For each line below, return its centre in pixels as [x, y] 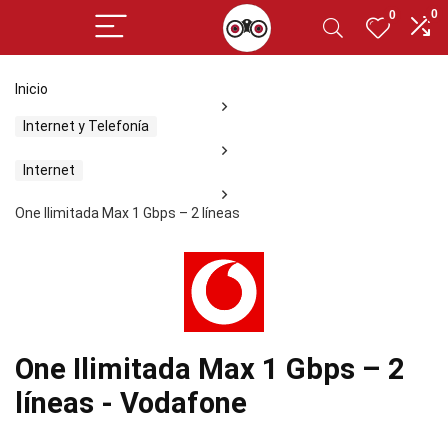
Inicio [31, 89]
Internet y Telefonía [86, 126]
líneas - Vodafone [131, 403]
